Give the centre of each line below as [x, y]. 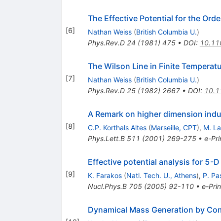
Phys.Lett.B [106, 139]
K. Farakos [105, 176]
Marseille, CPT [174, 128]
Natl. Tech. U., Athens [161, 176]
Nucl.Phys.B [107, 186]
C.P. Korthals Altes [117, 128]
